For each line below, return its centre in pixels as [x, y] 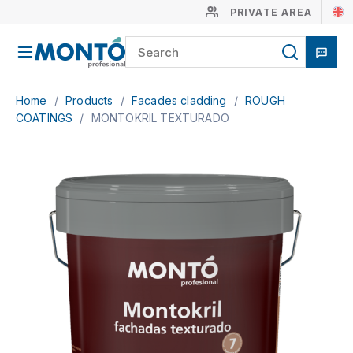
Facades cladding [180, 100]
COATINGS [46, 118]
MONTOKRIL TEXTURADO [160, 118]
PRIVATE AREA [271, 12]
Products [91, 100]
